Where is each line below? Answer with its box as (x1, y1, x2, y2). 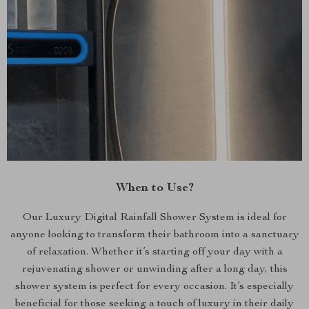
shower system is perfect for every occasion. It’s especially (15, 281, 294, 292)
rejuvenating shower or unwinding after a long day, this (21, 264, 288, 275)
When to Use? (115, 182, 194, 195)
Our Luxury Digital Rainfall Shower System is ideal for (22, 212, 287, 223)
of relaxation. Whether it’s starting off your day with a (26, 247, 283, 258)
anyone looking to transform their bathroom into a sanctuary (10, 230, 299, 241)
